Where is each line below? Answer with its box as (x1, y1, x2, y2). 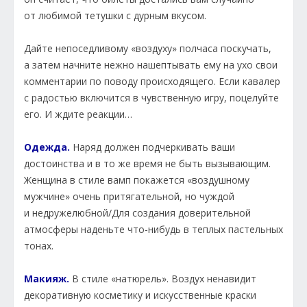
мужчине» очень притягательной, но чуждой (24, 190, 234, 204)
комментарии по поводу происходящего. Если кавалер (24, 75, 280, 88)
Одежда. (24, 140, 73, 154)
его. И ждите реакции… (24, 108, 132, 121)
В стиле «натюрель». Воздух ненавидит (72, 272, 256, 286)
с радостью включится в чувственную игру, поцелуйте (24, 91, 279, 105)
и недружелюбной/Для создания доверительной (24, 206, 251, 220)
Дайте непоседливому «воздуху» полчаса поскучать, (24, 42, 271, 56)
